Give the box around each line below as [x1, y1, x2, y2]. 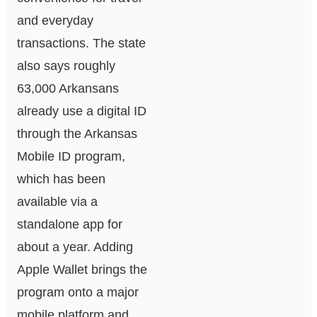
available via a [17, 195, 98, 209]
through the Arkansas [17, 127, 137, 142]
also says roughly [17, 59, 115, 74]
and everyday [17, 13, 93, 28]
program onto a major [17, 285, 139, 300]
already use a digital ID [17, 104, 146, 119]
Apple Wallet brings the [17, 263, 147, 277]
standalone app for [17, 217, 122, 232]
